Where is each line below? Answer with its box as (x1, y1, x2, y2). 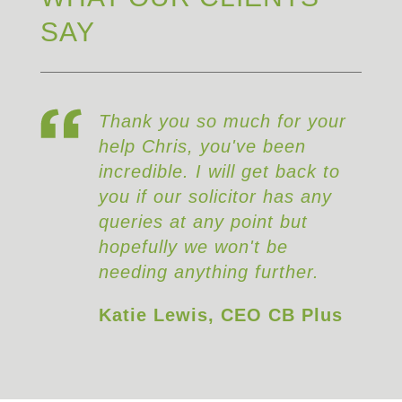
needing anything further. (98, 261, 319, 282)
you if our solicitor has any (98, 186, 332, 206)
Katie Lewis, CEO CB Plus (98, 304, 343, 325)
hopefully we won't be (98, 236, 288, 257)
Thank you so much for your (98, 110, 346, 131)
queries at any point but (98, 211, 308, 232)
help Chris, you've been (98, 135, 306, 156)
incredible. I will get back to (98, 161, 340, 181)
